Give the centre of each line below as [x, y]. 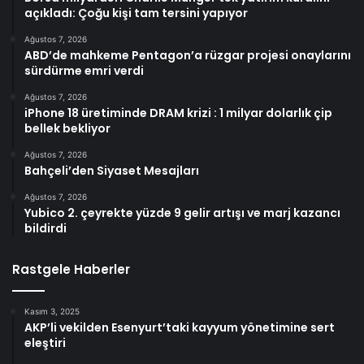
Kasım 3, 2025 [52, 311]
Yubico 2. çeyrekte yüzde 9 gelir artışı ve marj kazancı [182, 213]
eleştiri [45, 343]
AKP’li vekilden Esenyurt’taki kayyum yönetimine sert [180, 327]
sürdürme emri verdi [84, 71]
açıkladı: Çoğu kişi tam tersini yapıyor [136, 13]
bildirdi [45, 228]
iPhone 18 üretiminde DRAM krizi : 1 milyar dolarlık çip [178, 113]
